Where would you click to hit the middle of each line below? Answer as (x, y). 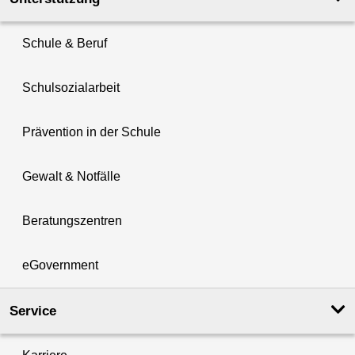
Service (33, 311)
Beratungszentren (72, 220)
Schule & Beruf (65, 43)
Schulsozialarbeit (71, 87)
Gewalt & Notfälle (71, 176)
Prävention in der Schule (92, 132)
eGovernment (60, 265)
